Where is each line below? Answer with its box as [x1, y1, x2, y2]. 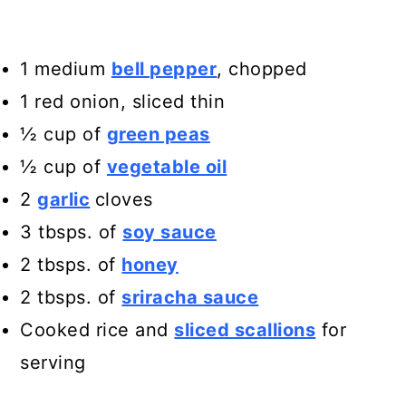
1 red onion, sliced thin [20, 91, 226, 112]
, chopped [217, 58, 307, 80]
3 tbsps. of [20, 221, 123, 243]
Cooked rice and [20, 319, 175, 341]
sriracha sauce [121, 286, 259, 308]
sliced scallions [174, 319, 316, 341]
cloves [94, 188, 153, 210]
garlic [37, 188, 91, 210]
